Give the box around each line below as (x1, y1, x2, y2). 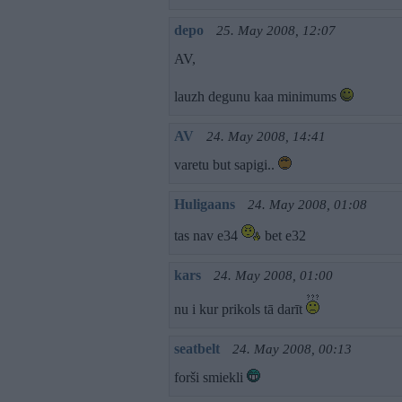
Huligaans (174, 197, 235, 212)
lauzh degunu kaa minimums (174, 89, 340, 104)
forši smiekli (174, 370, 247, 385)
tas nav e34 (174, 228, 241, 243)
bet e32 (261, 228, 306, 243)
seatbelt (174, 341, 220, 356)
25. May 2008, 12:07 (216, 23, 336, 38)
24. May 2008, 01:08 (248, 197, 367, 212)
